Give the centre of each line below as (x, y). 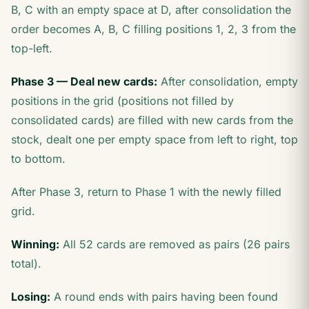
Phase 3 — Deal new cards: (84, 81)
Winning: (35, 244)
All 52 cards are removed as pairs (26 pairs (175, 244)
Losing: (31, 297)
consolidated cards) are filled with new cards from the (152, 120)
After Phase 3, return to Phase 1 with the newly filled (146, 192)
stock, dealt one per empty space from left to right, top (154, 139)
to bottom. (38, 159)
